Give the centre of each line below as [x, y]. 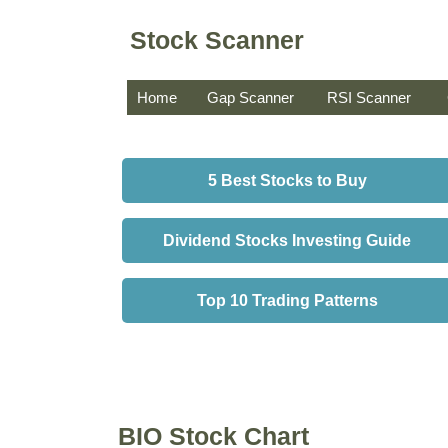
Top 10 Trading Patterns [287, 300]
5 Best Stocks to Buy [287, 180]
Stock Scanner [217, 39]
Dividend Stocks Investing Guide [287, 240]
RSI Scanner [369, 97]
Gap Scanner [250, 97]
